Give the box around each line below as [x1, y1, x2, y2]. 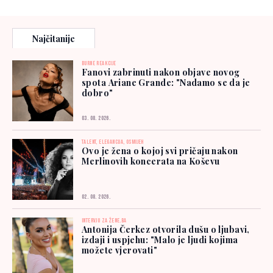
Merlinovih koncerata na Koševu [82, 155, 220, 167]
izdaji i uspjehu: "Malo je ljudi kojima [82, 233, 238, 246]
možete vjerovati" [82, 244, 158, 256]
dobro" [82, 87, 113, 99]
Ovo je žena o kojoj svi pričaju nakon [82, 144, 238, 157]
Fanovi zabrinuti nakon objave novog [82, 66, 240, 78]
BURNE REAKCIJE [82, 59, 116, 67]
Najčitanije [32, 32, 75, 44]
